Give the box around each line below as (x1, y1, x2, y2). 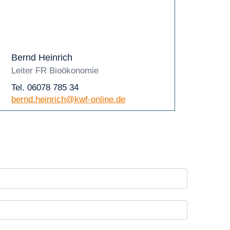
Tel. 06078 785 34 (11, 83, 79, 92)
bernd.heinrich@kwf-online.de (11, 94, 125, 104)
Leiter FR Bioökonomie (11, 66, 99, 75)
